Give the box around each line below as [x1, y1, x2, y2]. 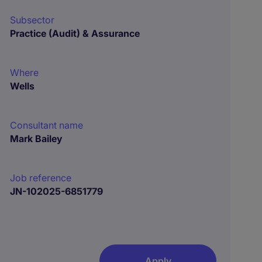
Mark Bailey [10, 133, 63, 144]
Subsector [10, 14, 55, 26]
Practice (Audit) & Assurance [10, 27, 140, 39]
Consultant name [10, 119, 84, 131]
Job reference [10, 172, 72, 184]
